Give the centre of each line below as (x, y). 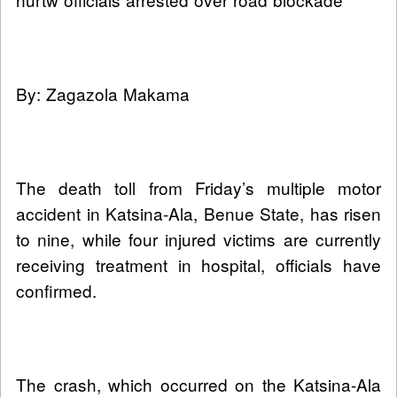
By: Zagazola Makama (103, 93)
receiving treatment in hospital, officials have (198, 264)
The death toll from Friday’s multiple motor (198, 187)
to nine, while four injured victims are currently (198, 238)
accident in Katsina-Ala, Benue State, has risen (198, 213)
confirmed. (56, 290)
